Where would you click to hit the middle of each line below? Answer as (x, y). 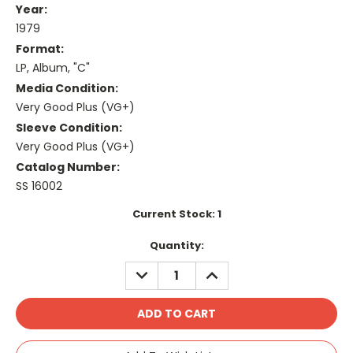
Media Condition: (67, 88)
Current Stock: (175, 214)
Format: (40, 49)
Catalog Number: (68, 167)
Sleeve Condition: (69, 127)
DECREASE (159, 269)
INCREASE (227, 269)
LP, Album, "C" (53, 68)
